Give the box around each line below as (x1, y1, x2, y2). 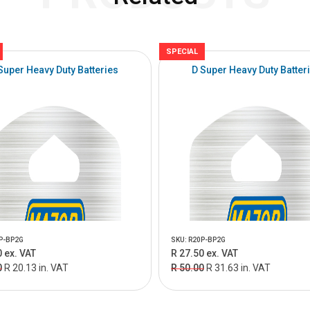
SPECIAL (166, 47, 198, 56)
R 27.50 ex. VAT (171, 248, 238, 259)
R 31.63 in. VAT (206, 262, 271, 273)
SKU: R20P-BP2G (171, 236, 226, 244)
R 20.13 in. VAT (3, 262, 69, 273)
